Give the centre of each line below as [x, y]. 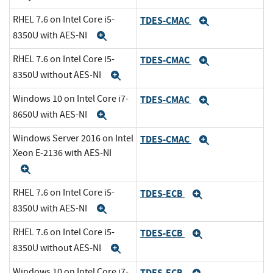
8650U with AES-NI [51, 114]
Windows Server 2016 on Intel [73, 139]
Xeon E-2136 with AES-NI [62, 153]
